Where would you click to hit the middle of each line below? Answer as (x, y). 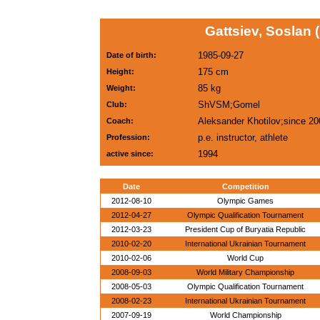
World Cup (245, 258)
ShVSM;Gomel (229, 105)
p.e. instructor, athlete (243, 137)
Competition (245, 186)
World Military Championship (245, 272)
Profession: (128, 137)
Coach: (120, 121)
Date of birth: (131, 55)
